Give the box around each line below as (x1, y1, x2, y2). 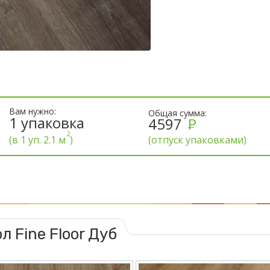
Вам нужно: (9, 105, 57, 118)
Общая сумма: (148, 107, 207, 119)
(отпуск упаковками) (148, 133, 246, 146)
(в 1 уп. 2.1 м (9, 133, 66, 147)
